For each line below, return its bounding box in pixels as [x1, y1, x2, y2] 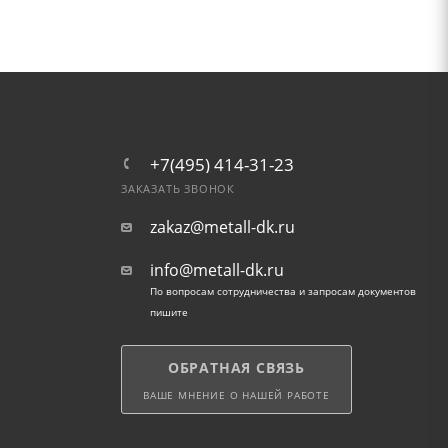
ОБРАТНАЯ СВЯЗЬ [167, 358, 305, 377]
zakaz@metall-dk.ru [149, 216, 295, 238]
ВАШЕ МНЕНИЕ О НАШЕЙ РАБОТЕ [142, 388, 330, 402]
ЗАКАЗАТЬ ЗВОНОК [120, 182, 235, 196]
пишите [149, 305, 188, 319]
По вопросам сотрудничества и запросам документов [149, 284, 416, 298]
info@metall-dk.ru [149, 259, 284, 281]
